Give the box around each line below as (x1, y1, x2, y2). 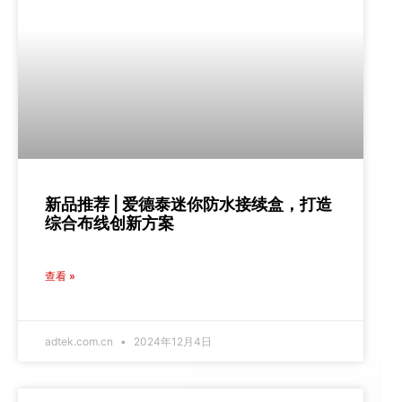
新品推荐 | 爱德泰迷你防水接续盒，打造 (45, 195, 333, 214)
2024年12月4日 (131, 335, 213, 349)
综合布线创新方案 (45, 214, 175, 233)
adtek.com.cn (45, 335, 117, 349)
